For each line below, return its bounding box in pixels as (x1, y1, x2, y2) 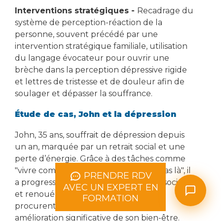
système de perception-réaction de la (15, 17, 162, 27)
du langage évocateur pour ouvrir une (15, 53, 169, 63)
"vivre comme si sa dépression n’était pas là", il (15, 165, 191, 175)
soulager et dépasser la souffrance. (15, 88, 152, 98)
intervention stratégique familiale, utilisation (15, 41, 187, 51)
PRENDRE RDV (83, 170, 152, 181)
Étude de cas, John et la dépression (15, 109, 176, 119)
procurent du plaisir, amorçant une (15, 201, 154, 211)
